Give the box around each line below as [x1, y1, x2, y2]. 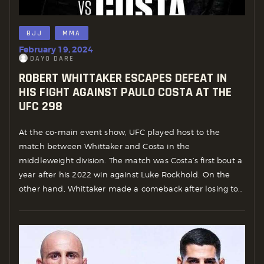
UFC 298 [19, 98, 62, 115]
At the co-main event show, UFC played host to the [19, 127, 220, 137]
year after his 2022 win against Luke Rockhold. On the [19, 170, 230, 180]
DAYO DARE [29, 54, 74, 64]
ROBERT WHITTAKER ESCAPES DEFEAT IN [19, 70, 227, 87]
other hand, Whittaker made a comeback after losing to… [19, 184, 243, 194]
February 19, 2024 [19, 44, 93, 55]
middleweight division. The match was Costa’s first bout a [19, 156, 243, 166]
